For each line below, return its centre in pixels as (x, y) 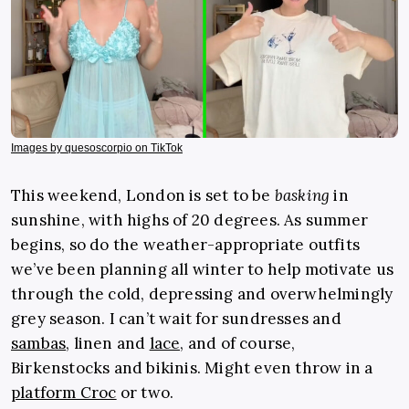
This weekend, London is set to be (143, 196)
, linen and (108, 344)
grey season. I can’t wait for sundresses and (176, 319)
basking (302, 196)
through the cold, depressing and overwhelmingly (202, 294)
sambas (39, 344)
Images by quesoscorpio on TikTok (97, 148)
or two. (145, 393)
